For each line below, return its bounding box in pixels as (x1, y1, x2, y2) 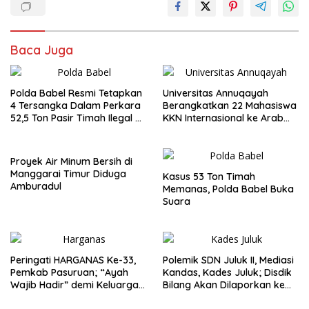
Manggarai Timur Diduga (10, 167, 126, 180)
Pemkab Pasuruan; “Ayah (10, 266, 128, 279)
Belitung (10, 123, 47, 137)
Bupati (163, 290, 192, 303)
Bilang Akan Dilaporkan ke (163, 278, 285, 291)
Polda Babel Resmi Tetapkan (10, 86, 142, 99)
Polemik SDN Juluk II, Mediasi (163, 253, 294, 266)
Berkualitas (10, 290, 62, 303)
